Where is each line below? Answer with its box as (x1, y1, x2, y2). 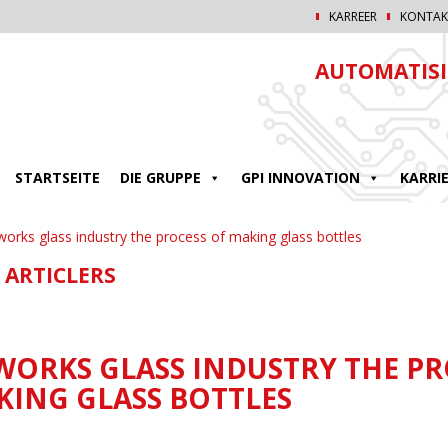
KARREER (329, 8, 377, 25)
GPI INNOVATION (241, 168, 360, 187)
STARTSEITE (15, 168, 100, 187)
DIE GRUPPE (120, 168, 201, 187)
